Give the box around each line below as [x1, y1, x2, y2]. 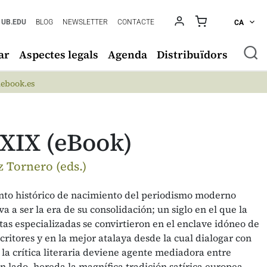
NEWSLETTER [63, 18, 108, 26]
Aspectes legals [19, 47, 98, 62]
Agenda [108, 47, 147, 62]
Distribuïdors [157, 47, 228, 62]
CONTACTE [117, 18, 155, 26]
